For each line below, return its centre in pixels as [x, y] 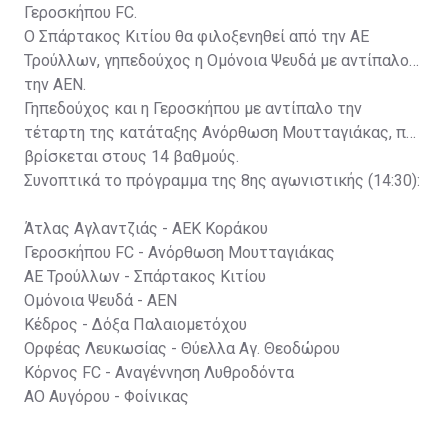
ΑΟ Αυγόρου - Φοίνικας [106, 396]
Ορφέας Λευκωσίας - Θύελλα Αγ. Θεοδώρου [182, 348]
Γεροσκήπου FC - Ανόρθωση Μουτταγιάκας [179, 252]
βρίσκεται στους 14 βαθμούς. [131, 156]
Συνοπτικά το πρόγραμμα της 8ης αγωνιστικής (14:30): [222, 180]
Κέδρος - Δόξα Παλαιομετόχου [135, 324]
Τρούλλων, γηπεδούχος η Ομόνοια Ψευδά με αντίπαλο [216, 60]
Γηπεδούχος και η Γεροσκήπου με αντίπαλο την [193, 108]
